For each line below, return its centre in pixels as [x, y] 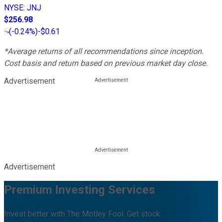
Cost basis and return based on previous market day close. [106, 63]
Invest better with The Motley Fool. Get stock [82, 214]
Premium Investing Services [80, 190]
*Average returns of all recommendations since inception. [104, 51]
